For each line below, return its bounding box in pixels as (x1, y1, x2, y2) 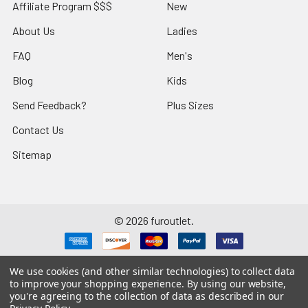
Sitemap (12, 147, 52, 161)
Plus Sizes (166, 98, 214, 111)
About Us (12, 23, 55, 37)
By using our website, (187, 277, 287, 290)
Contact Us (12, 122, 64, 136)
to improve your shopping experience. (10, 277, 188, 290)
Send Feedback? (12, 98, 87, 111)
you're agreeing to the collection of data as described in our (10, 289, 284, 302)
